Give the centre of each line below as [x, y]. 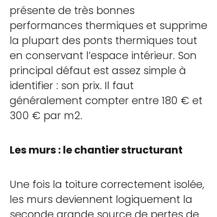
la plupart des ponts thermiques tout [103, 40]
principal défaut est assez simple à [98, 70]
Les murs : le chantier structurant [96, 150]
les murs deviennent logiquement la [101, 199]
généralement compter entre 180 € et [106, 101]
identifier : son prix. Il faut [72, 85]
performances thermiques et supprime [108, 25]
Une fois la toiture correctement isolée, [107, 184]
